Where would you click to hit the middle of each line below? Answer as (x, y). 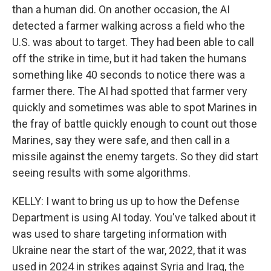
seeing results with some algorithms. (101, 173)
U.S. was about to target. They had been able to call (133, 42)
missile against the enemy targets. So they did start (135, 156)
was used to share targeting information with (119, 234)
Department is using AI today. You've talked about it (134, 217)
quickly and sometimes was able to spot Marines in (135, 107)
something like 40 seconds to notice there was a (129, 75)
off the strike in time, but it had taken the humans (129, 58)
